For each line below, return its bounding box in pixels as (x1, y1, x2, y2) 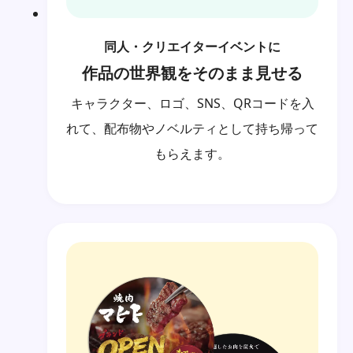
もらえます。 (154, 145, 230, 162)
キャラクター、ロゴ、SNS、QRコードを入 (70, 95, 314, 112)
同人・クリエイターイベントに (104, 38, 281, 55)
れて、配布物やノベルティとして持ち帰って (66, 120, 318, 137)
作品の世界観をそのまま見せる (82, 62, 303, 84)
